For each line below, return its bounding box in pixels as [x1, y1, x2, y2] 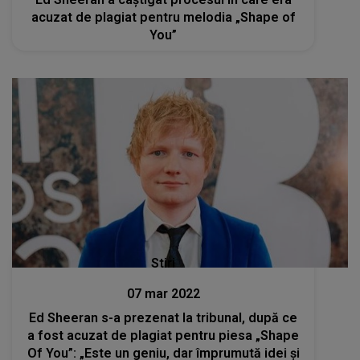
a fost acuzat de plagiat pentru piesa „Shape [27, 327, 300, 343]
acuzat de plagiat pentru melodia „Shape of [31, 10, 296, 26]
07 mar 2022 [126, 285, 200, 301]
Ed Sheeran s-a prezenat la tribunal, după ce [29, 309, 298, 325]
